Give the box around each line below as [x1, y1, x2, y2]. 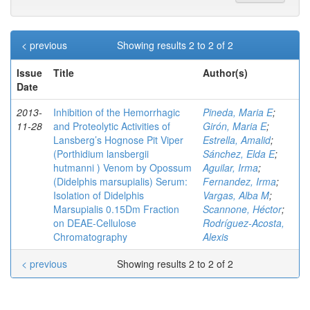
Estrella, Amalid [203, 133, 271, 147]
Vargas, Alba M [203, 188, 269, 202]
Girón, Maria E [203, 119, 266, 133]
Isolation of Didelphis [53, 188, 144, 202]
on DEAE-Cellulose [53, 216, 136, 230]
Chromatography [53, 230, 127, 244]
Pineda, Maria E [203, 105, 273, 119]
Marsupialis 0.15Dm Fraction [53, 202, 179, 216]
